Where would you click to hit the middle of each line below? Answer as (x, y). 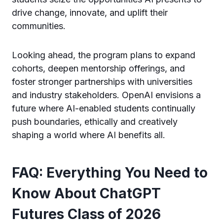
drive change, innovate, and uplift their (90, 12)
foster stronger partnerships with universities (102, 81)
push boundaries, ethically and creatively (95, 121)
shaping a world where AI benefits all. (89, 135)
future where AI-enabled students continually (104, 108)
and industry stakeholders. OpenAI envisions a (106, 95)
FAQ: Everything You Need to (110, 172)
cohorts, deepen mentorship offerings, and (98, 68)
